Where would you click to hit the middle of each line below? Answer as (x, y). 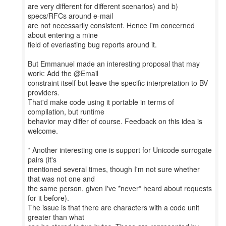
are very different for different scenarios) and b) (103, 6)
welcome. (43, 131)
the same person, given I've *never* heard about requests (120, 188)
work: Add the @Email (63, 73)
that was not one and (61, 179)
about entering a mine (63, 35)
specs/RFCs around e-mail (70, 16)
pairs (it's (42, 159)
